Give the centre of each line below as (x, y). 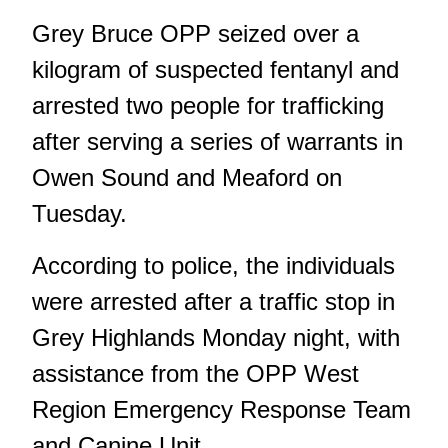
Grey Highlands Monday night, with (216, 337)
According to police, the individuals (213, 265)
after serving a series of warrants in (217, 141)
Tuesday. (79, 213)
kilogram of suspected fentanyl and (215, 69)
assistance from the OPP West (195, 373)
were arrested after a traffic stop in (213, 301)
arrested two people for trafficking (208, 105)
